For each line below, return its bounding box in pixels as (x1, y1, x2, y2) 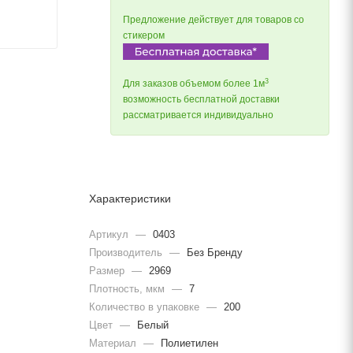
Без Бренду (184, 246, 243, 258)
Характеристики (89, 192, 171, 206)
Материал (89, 336, 139, 349)
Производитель (89, 246, 165, 258)
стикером (123, 30, 165, 41)
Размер (89, 264, 128, 277)
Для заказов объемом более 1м (123, 78, 265, 90)
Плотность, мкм (89, 282, 168, 295)
